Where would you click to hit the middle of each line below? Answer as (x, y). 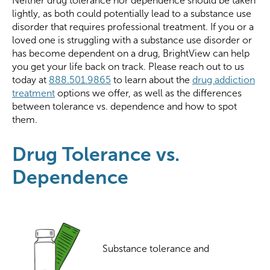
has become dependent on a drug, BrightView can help (131, 53)
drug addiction (224, 80)
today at (30, 80)
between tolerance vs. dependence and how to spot (124, 106)
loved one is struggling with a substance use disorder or (132, 40)
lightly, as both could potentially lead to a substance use (132, 14)
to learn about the (152, 80)
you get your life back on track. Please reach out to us (128, 67)
